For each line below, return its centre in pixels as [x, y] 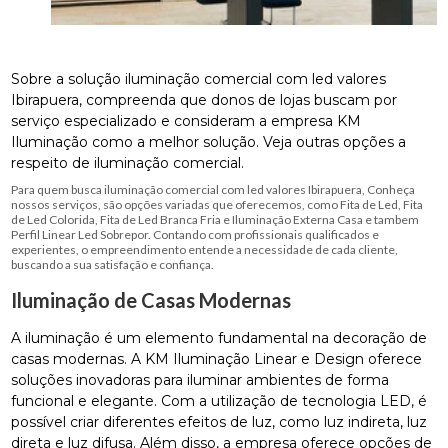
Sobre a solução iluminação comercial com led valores [199, 79]
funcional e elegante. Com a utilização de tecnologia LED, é [219, 401]
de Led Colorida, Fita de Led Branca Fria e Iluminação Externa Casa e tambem [215, 220]
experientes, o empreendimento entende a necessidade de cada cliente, [205, 250]
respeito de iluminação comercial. [128, 163]
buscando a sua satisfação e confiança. [113, 265]
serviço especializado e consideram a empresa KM [186, 121]
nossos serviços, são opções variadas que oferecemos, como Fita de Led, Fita [217, 205]
